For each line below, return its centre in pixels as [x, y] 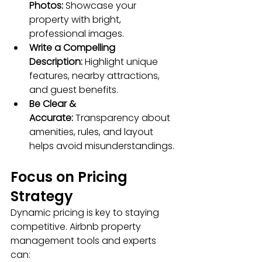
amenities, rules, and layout [92, 132]
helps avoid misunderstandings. [102, 146]
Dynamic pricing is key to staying [86, 213]
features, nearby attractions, [96, 76]
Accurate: [51, 118]
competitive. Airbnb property [77, 227]
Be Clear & [54, 104]
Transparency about [123, 118]
